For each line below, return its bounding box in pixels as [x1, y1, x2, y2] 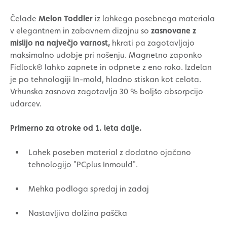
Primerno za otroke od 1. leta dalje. [10, 123, 142, 133]
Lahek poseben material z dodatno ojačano [28, 147, 191, 157]
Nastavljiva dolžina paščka [28, 208, 127, 218]
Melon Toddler [39, 14, 93, 23]
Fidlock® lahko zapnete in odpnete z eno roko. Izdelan [10, 62, 212, 72]
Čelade [10, 14, 39, 23]
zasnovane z [151, 26, 196, 35]
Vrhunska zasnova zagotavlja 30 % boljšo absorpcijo [10, 87, 203, 96]
